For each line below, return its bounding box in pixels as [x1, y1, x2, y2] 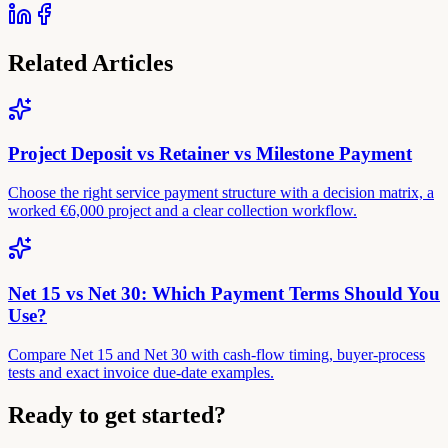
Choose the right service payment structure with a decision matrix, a [8, 184, 434, 202]
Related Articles [8, 49, 173, 76]
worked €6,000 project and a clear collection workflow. [8, 202, 357, 220]
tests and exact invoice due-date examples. [8, 363, 274, 381]
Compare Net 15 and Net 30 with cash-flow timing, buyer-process [8, 345, 425, 363]
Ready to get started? [8, 401, 226, 428]
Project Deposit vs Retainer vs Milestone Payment [8, 143, 412, 165]
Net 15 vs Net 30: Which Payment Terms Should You [8, 282, 440, 304]
